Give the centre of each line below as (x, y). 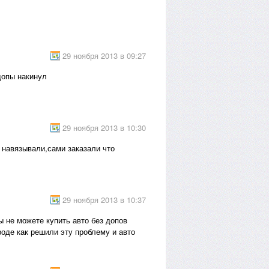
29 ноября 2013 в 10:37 (104, 200)
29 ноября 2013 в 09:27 (104, 56)
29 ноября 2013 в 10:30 (104, 128)
